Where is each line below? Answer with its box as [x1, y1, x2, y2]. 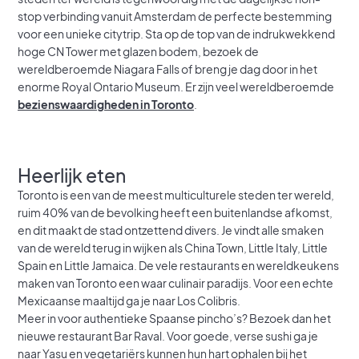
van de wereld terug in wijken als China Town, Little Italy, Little [18, 240, 328, 255]
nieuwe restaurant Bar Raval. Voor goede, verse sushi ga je [18, 328, 318, 343]
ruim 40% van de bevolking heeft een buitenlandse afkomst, [18, 204, 333, 220]
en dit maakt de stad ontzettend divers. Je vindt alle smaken [18, 222, 324, 237]
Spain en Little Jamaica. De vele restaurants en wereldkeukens [18, 257, 339, 272]
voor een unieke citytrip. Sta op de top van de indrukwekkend [18, 26, 335, 41]
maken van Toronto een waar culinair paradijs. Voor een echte [18, 275, 333, 290]
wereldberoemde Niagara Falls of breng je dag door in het [18, 61, 317, 76]
